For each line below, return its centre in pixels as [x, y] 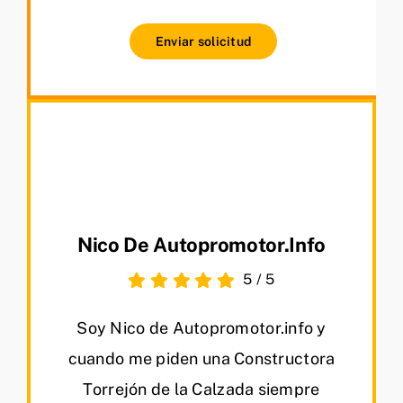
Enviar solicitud [203, 41]
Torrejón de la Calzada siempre [201, 389]
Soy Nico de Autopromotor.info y [201, 327]
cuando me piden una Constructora [201, 358]
